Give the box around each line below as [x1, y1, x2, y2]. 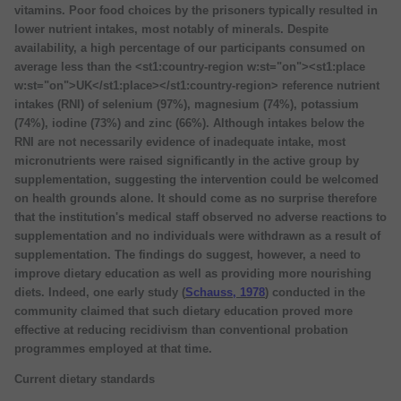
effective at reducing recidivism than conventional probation [14, 322, 348, 337]
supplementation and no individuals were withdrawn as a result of [14, 228, 380, 243]
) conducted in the [265, 285, 365, 299]
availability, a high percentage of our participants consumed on [14, 40, 365, 55]
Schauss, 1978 [185, 285, 265, 299]
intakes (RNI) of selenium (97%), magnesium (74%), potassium [14, 97, 359, 111]
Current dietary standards [14, 371, 155, 386]
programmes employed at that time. [14, 341, 212, 355]
